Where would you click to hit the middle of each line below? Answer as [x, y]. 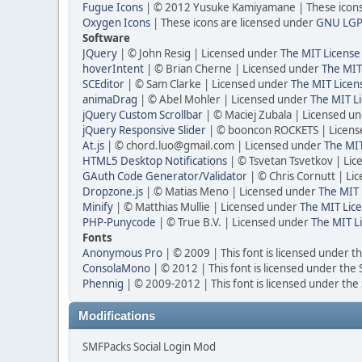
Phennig [103, 284]
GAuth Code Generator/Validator [165, 176]
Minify [98, 207]
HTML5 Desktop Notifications [155, 161]
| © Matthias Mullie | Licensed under [206, 207]
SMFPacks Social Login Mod [149, 347]
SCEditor [103, 84]
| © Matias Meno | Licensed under [231, 192]
